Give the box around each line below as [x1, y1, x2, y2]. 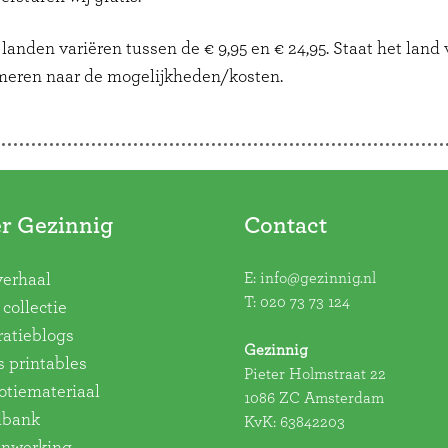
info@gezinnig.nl [260, 270, 376, 286]
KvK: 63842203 [244, 414, 345, 430]
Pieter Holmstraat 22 [244, 366, 386, 382]
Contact [244, 214, 327, 238]
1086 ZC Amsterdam [244, 390, 384, 406]
